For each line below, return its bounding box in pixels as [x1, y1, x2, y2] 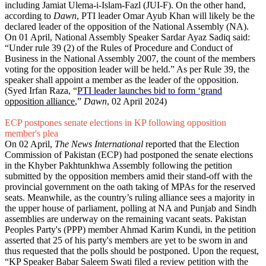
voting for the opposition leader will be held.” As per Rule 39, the [5, 64, 249, 75]
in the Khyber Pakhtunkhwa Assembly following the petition [5, 160, 232, 171]
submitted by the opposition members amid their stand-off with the [5, 171, 252, 182]
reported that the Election [143, 139, 239, 150]
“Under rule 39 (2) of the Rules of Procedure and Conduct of [5, 43, 233, 53]
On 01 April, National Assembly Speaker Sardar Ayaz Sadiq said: [5, 32, 250, 43]
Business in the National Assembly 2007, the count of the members [5, 53, 255, 64]
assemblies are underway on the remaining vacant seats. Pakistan [5, 214, 246, 224]
